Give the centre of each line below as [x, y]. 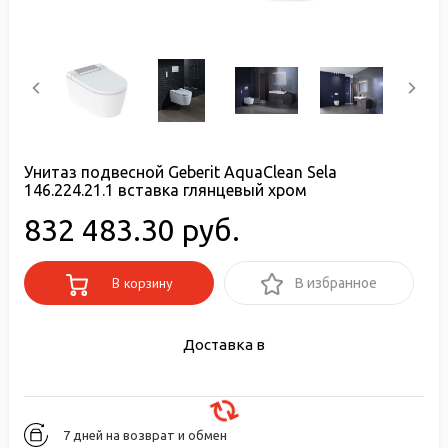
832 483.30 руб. [132, 230]
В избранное [336, 283]
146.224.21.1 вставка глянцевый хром [165, 190]
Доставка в [224, 344]
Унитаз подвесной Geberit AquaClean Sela [180, 172]
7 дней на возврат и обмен [145, 435]
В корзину [140, 283]
